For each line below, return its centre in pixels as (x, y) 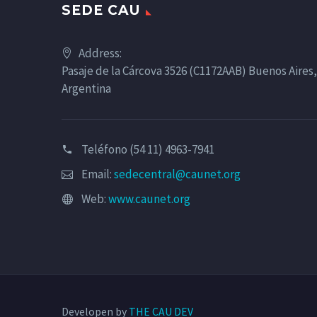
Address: (100, 53)
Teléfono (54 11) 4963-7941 (148, 150)
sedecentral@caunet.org (177, 174)
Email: (98, 174)
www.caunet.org (149, 199)
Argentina (86, 89)
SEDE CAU (101, 11)
